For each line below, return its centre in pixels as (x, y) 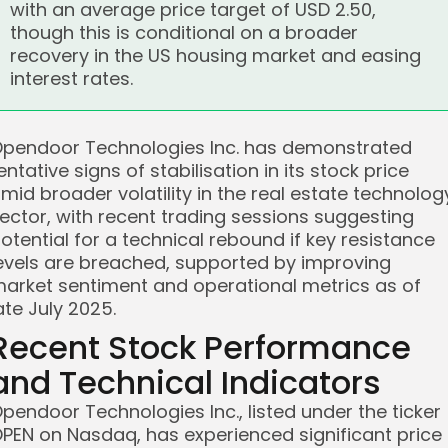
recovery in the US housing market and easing (215, 55)
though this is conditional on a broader (184, 32)
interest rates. (71, 78)
